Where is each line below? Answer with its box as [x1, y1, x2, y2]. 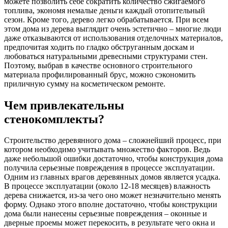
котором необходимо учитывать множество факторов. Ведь [4, 145, 210, 154]
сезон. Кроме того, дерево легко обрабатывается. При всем [4, 15, 209, 24]
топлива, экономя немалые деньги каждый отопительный [4, 6, 205, 15]
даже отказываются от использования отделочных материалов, [4, 33, 223, 42]
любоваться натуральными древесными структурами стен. [4, 51, 208, 61]
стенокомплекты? [4, 112, 104, 126]
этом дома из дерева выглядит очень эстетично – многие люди [4, 24, 221, 33]
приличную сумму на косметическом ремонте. [4, 79, 165, 88]
